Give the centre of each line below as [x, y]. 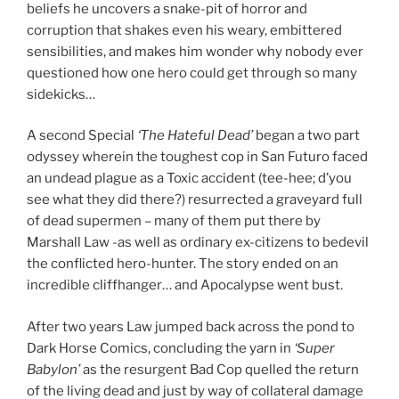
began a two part [306, 136]
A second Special [82, 136]
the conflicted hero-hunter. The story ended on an [183, 264]
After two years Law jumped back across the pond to [191, 326]
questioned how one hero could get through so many [192, 73]
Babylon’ [53, 369]
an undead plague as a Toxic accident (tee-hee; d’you [189, 179]
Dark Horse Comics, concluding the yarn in [160, 348]
